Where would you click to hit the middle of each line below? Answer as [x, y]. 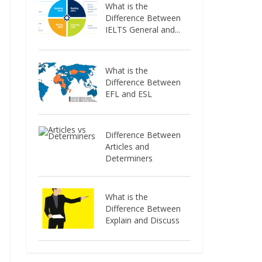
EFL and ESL [129, 94]
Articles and [127, 146]
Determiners [129, 158]
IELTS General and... [143, 29]
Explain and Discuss [143, 220]
